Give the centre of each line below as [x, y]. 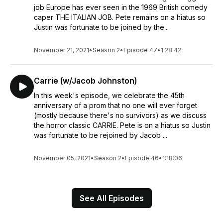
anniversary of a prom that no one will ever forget [115, 105]
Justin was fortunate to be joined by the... [101, 27]
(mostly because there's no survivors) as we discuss [120, 115]
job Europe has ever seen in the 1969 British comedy [121, 7]
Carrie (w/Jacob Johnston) [85, 81]
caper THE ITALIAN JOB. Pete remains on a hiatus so [120, 17]
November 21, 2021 [61, 50]
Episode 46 [142, 158]
